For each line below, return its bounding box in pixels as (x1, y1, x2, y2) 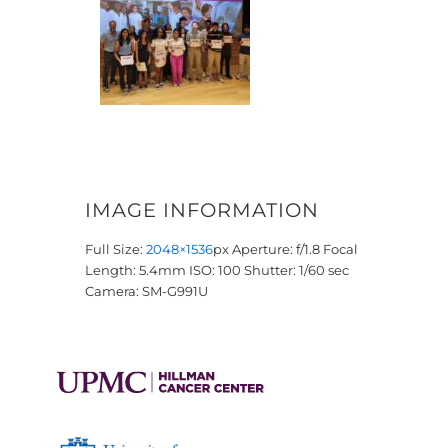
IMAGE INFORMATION (85, 198, 319, 223)
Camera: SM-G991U (85, 282, 208, 299)
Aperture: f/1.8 (232, 240, 320, 257)
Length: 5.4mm (85, 261, 186, 278)
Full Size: (85, 240, 146, 257)
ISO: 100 (189, 261, 241, 278)
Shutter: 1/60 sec (244, 261, 349, 278)
